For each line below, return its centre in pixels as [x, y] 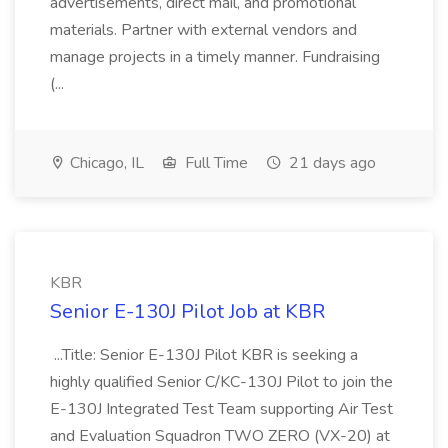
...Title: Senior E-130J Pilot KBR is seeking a [204, 355]
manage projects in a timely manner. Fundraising [215, 57]
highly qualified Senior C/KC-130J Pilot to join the [221, 382]
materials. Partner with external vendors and [203, 30]
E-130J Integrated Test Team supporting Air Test [221, 409]
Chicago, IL [105, 163]
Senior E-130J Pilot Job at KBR [187, 311]
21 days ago [330, 163]
